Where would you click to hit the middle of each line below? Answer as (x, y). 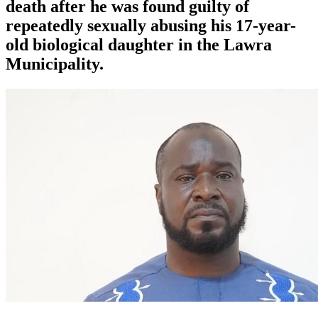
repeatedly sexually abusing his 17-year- (151, 25)
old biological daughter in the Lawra (139, 44)
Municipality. (55, 64)
